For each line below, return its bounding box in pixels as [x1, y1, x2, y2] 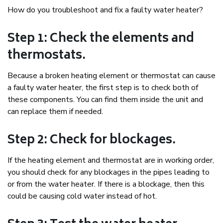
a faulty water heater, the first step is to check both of [7, 82, 198, 94]
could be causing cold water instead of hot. [7, 191, 157, 202]
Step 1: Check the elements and [7, 28, 194, 50]
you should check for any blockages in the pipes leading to [7, 167, 210, 178]
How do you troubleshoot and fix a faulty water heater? [7, 4, 203, 16]
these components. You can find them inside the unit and [7, 94, 203, 106]
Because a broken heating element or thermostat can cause [7, 70, 216, 82]
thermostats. [7, 45, 86, 67]
